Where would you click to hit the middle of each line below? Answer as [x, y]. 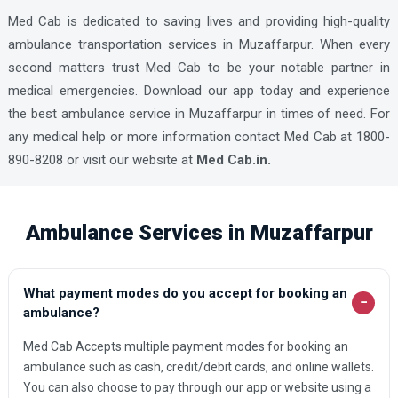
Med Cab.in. [233, 160]
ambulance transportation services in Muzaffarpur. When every [199, 45]
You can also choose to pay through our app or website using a [197, 387]
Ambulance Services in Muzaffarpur [199, 232]
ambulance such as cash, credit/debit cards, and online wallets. [198, 366]
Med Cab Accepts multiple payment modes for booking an [185, 346]
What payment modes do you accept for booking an [185, 293]
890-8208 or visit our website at [102, 160]
